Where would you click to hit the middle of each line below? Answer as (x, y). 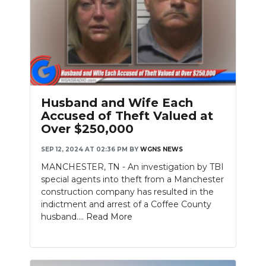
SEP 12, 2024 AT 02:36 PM (84, 149)
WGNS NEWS (161, 149)
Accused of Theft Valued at (127, 115)
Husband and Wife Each (117, 102)
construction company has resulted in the (127, 191)
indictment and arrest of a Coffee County (126, 204)
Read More (109, 216)
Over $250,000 (87, 129)
